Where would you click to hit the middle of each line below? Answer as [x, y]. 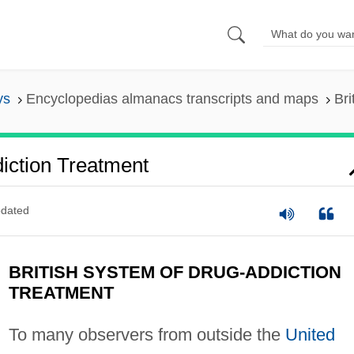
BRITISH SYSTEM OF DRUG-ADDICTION [175, 272]
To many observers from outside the [147, 334]
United [310, 334]
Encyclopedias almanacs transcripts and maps [172, 99]
